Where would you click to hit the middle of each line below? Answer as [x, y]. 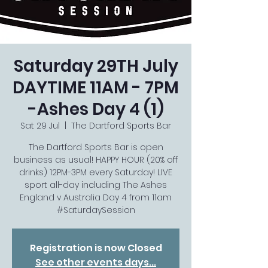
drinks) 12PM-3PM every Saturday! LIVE [96, 172]
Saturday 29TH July [96, 66]
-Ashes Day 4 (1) [96, 109]
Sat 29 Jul [40, 126]
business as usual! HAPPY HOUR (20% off [96, 160]
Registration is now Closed [96, 248]
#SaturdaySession [96, 210]
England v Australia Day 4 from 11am [96, 197]
